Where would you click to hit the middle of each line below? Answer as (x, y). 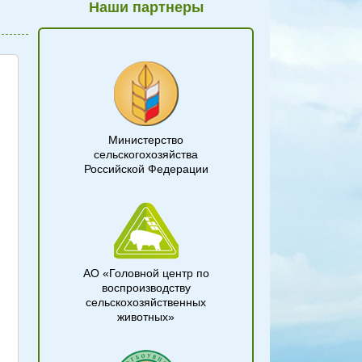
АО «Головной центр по (146, 273)
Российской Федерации (146, 169)
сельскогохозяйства (146, 154)
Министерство (146, 140)
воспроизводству (146, 288)
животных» (146, 317)
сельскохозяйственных (146, 302)
